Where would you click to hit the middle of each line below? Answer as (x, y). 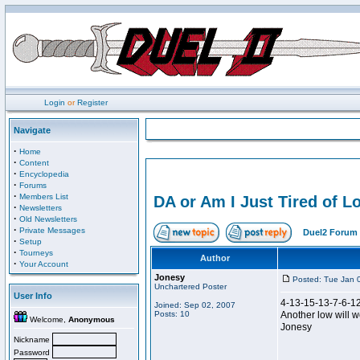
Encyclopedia (44, 174)
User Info (33, 296)
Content (34, 163)
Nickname (33, 340)
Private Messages (52, 230)
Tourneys (36, 253)
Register (92, 102)
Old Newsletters (48, 219)
